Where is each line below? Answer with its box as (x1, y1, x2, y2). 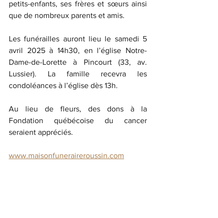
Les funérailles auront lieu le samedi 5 (9, 34, 147, 43)
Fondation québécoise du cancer (9, 116, 147, 125)
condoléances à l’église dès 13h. (9, 81, 118, 90)
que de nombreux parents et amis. (9, 11, 125, 19)
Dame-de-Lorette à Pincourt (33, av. (9, 57, 147, 66)
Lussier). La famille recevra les (9, 69, 147, 78)
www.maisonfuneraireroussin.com (9, 151, 124, 160)
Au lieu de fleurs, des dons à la (9, 104, 147, 113)
